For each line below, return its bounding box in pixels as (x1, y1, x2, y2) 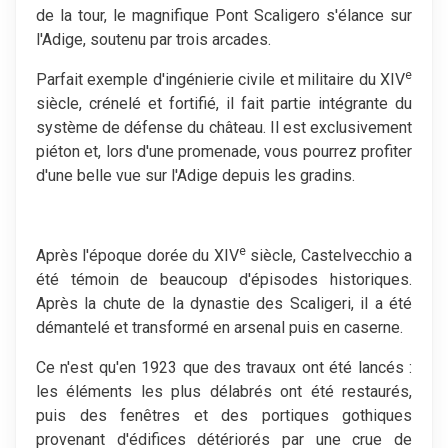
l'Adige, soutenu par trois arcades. (36, 29, 271, 49)
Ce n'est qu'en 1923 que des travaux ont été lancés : (36, 357, 412, 377)
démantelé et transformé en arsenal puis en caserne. (36, 317, 403, 337)
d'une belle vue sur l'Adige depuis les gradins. (36, 165, 355, 185)
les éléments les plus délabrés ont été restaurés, (36, 381, 412, 401)
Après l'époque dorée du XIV (36, 245, 239, 265)
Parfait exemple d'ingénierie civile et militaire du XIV (36, 69, 405, 89)
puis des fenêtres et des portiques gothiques (36, 405, 412, 425)
